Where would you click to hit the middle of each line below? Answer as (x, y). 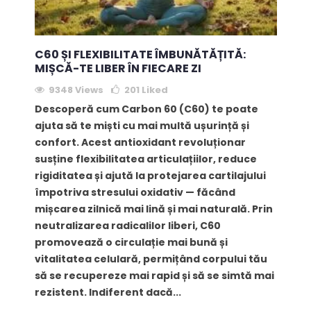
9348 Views (76, 90)
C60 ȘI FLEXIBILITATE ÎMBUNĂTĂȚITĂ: (140, 55)
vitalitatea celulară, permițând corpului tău (151, 259)
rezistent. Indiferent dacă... (108, 293)
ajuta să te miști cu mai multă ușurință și (142, 126)
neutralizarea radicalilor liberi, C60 (127, 226)
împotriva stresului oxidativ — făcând (135, 193)
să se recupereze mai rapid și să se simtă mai (154, 276)
